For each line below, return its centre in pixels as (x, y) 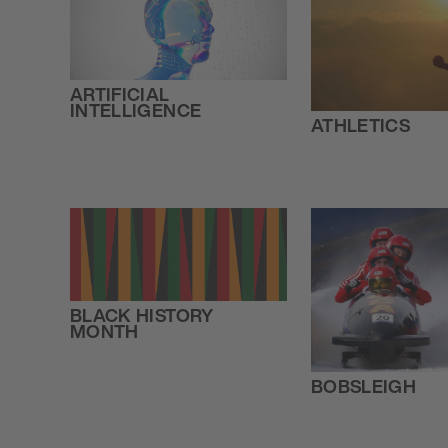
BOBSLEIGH (363, 386)
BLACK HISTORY (142, 315)
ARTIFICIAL (120, 94)
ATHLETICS (360, 124)
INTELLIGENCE (136, 110)
